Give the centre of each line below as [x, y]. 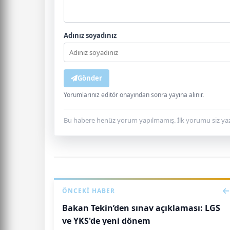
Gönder [90, 78]
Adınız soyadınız [90, 35]
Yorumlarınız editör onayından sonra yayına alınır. [134, 94]
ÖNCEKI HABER [89, 190]
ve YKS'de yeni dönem [106, 221]
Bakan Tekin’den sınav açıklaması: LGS [141, 208]
